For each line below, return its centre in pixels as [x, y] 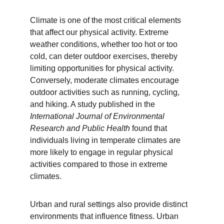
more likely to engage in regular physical [102, 152]
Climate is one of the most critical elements [106, 20]
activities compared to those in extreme [100, 164]
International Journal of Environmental [98, 116]
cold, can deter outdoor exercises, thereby [105, 56]
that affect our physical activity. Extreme [100, 32]
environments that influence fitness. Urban [105, 216]
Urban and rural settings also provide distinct [110, 204]
